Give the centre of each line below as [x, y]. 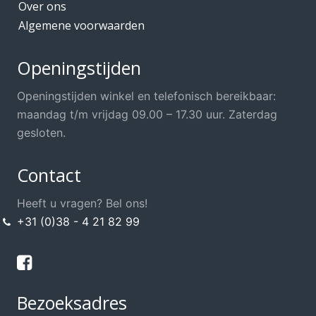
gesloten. [41, 133]
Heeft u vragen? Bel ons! [82, 203]
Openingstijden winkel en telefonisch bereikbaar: [146, 96]
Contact [49, 175]
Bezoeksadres [72, 303]
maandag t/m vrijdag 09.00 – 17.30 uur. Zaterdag [147, 114]
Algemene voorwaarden [81, 25]
